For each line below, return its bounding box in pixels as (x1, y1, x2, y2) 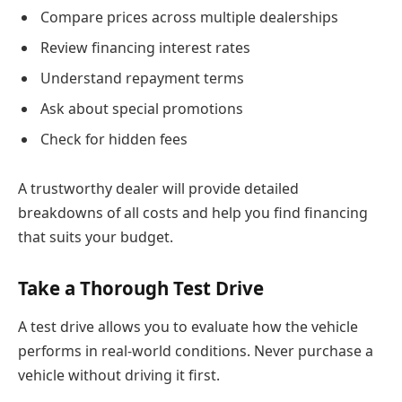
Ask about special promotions (40, 98, 243, 118)
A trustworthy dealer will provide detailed (18, 179, 299, 199)
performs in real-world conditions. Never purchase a (18, 341, 373, 362)
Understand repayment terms (40, 67, 244, 88)
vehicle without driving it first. (18, 365, 220, 386)
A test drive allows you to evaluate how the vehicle (18, 317, 358, 337)
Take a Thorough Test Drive (18, 275, 264, 301)
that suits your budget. (18, 227, 173, 248)
